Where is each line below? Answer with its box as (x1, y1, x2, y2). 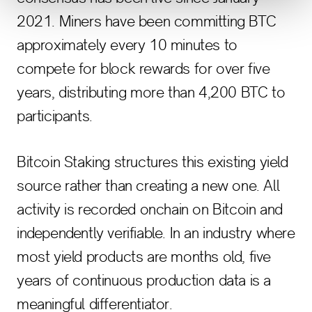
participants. (17, 107, 93, 125)
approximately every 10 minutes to (17, 36, 237, 54)
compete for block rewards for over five (17, 60, 270, 77)
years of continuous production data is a (17, 272, 272, 289)
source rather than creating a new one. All (17, 177, 280, 194)
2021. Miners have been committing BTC (17, 13, 276, 30)
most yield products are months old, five (17, 248, 272, 265)
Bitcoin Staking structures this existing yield (17, 153, 288, 171)
